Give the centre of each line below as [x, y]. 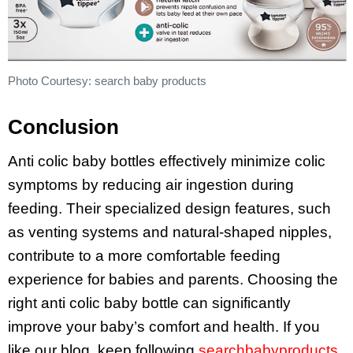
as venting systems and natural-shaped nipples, [170, 232]
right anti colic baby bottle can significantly [149, 303]
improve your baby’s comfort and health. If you [164, 327]
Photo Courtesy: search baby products [107, 80]
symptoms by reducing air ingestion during [151, 185]
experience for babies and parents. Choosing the [173, 280]
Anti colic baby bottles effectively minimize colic [167, 162]
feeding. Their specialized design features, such [169, 209]
